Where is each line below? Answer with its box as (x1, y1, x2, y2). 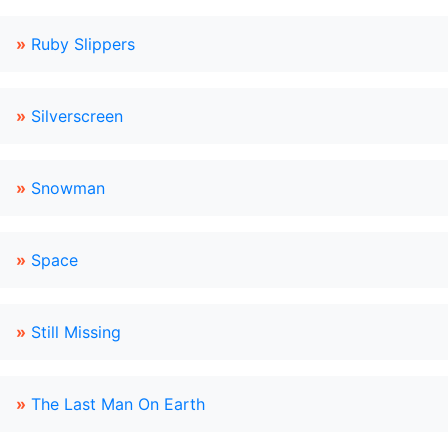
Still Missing (31, 322, 121, 342)
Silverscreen (31, 106, 123, 126)
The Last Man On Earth (31, 394, 205, 414)
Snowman (31, 178, 105, 198)
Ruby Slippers (31, 34, 135, 54)
